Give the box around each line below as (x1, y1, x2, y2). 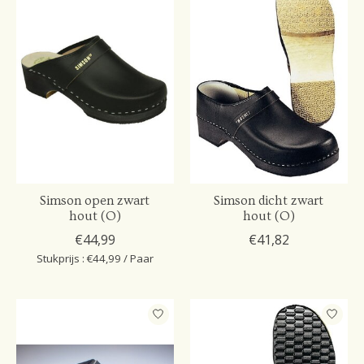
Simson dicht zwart (214, 193, 324, 208)
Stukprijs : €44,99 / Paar (36, 250, 154, 266)
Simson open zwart (40, 193, 150, 208)
